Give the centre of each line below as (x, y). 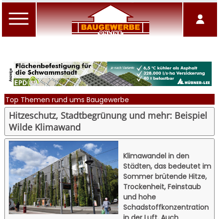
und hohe (140, 197)
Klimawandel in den (156, 156)
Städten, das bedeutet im (167, 166)
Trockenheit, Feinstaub (162, 186)
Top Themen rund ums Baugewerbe (67, 99)
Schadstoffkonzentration (166, 207)
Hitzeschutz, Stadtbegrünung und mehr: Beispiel (108, 116)
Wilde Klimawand (45, 127)
